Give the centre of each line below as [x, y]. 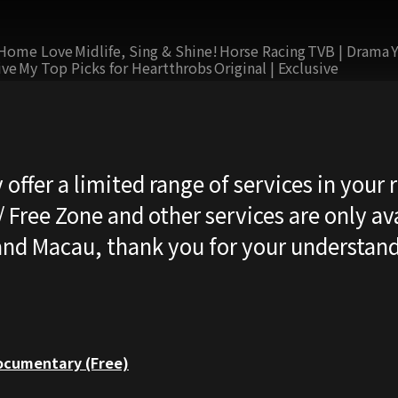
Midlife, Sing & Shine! [146, 51]
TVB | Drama [348, 51]
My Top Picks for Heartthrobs [115, 68]
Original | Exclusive [276, 68]
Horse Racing [263, 51]
